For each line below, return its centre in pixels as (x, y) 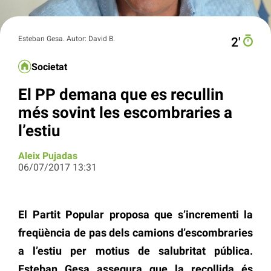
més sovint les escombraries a (125, 112)
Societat (50, 67)
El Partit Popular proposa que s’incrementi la (135, 215)
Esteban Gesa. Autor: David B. (67, 38)
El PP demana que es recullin (121, 94)
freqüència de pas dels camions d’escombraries (135, 233)
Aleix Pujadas (48, 156)
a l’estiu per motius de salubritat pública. (135, 251)
